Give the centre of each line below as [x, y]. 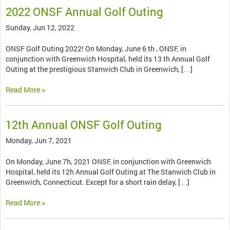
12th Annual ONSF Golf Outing [84, 125]
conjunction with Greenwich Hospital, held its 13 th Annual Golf [108, 59]
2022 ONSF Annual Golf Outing [84, 12]
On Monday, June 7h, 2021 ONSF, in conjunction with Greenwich [108, 162]
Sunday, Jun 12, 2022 [40, 28]
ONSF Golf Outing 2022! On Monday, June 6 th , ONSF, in [96, 49]
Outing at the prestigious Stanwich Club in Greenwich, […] [99, 69]
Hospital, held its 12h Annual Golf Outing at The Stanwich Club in [111, 172]
